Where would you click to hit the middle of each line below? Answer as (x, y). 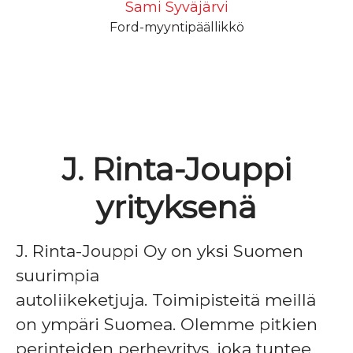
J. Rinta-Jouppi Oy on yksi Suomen (160, 251)
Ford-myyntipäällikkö (176, 27)
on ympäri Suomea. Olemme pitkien (167, 324)
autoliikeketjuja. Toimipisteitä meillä (166, 300)
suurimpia (58, 275)
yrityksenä (176, 207)
